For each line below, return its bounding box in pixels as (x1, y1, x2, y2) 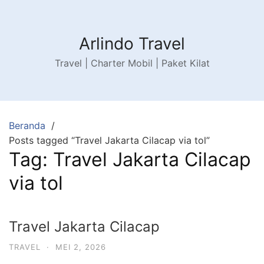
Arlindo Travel (79, 34, 185, 54)
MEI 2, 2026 (55, 242, 106, 252)
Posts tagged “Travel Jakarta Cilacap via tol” (9, 134, 210, 146)
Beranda (9, 120, 45, 131)
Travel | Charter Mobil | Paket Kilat (54, 57, 210, 69)
